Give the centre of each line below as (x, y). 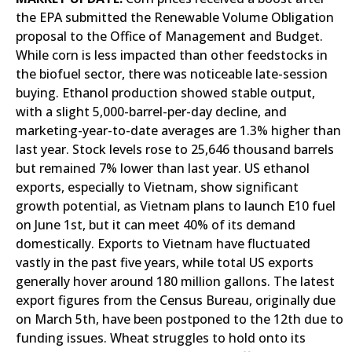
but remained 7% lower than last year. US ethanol (163, 168)
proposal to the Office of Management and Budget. (169, 36)
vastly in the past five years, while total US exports (165, 262)
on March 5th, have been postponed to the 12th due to (180, 319)
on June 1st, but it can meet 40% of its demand (156, 225)
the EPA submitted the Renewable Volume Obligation (175, 17)
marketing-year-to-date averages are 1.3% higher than (178, 130)
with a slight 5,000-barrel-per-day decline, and (151, 112)
